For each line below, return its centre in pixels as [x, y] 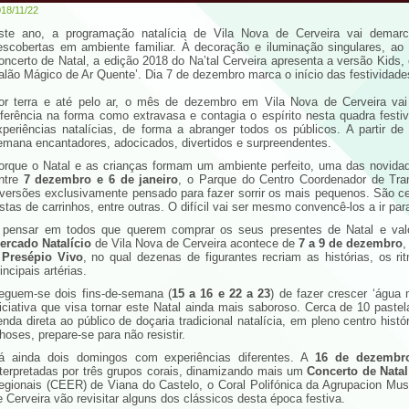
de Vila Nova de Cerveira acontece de [195, 243]
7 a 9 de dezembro [351, 243]
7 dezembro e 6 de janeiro [101, 179]
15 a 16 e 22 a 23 [221, 294]
